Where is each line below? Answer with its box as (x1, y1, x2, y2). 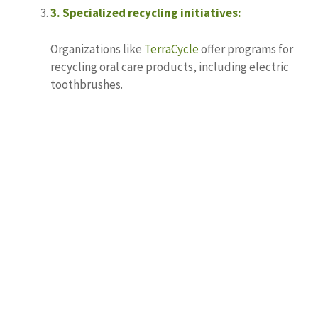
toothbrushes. (50, 76, 123, 92)
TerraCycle (144, 40, 199, 57)
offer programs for (199, 40, 293, 57)
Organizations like (50, 40, 144, 57)
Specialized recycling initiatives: (62, 5, 241, 21)
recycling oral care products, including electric (50, 58, 289, 75)
